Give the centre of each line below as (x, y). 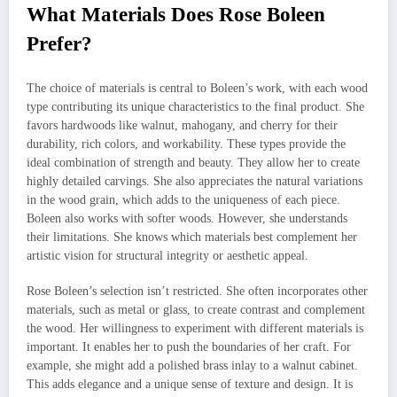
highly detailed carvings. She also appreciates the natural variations (195, 181)
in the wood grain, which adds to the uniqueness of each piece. (183, 199)
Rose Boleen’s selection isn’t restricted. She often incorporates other (197, 291)
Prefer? (59, 44)
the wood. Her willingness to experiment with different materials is (195, 328)
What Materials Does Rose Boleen (176, 15)
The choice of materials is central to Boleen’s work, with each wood (197, 88)
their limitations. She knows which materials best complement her (192, 237)
